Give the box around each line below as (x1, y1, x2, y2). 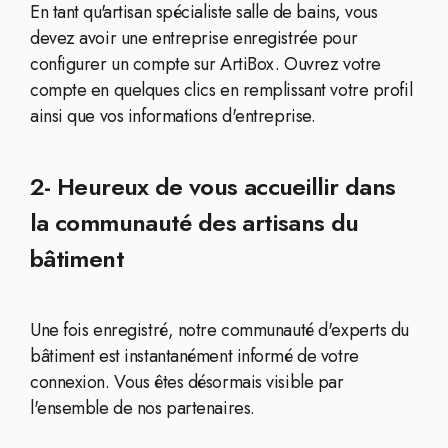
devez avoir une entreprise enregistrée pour (30, 25, 358, 51)
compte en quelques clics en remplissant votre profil (30, 77, 413, 103)
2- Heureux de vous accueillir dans (30, 169, 396, 204)
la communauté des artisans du (30, 205, 359, 240)
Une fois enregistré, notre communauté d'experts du (30, 317, 409, 343)
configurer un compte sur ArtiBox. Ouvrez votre (30, 51, 381, 77)
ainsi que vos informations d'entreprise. (30, 103, 316, 129)
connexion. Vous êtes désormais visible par (30, 369, 344, 395)
